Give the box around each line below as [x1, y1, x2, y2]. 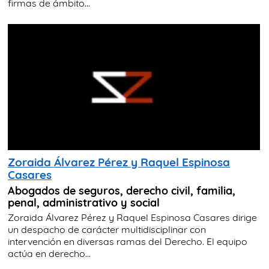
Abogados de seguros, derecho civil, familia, [8, 183, 235, 197]
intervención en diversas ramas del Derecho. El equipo [8, 235, 247, 247]
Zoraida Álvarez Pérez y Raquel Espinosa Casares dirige [8, 211, 257, 223]
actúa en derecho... [8, 247, 91, 259]
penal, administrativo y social [8, 195, 160, 209]
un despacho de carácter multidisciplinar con [8, 223, 206, 235]
